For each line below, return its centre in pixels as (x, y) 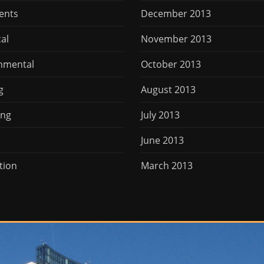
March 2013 (167, 165)
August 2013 (168, 89)
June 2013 (162, 140)
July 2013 (160, 115)
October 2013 (171, 64)
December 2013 (176, 13)
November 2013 (176, 39)
